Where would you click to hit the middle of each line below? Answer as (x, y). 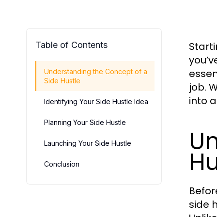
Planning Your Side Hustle (85, 122)
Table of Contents (71, 45)
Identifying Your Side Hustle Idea (96, 101)
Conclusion (62, 164)
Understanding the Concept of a (96, 71)
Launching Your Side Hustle (88, 143)
